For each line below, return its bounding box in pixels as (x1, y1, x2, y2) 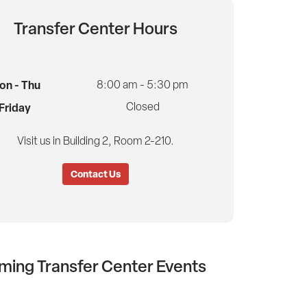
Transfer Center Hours (13, 17, 177, 40)
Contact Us (70, 167, 121, 181)
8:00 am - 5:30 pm (97, 77, 189, 93)
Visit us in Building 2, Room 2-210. (16, 134, 174, 149)
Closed (125, 99, 160, 114)
